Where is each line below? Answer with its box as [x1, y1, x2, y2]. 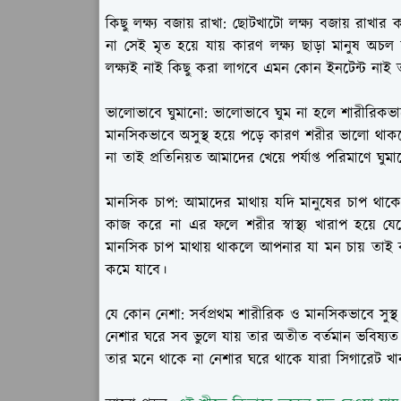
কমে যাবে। [106, 260, 166, 282]
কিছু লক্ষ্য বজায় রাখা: [106, 13, 227, 36]
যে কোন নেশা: [106, 304, 184, 327]
